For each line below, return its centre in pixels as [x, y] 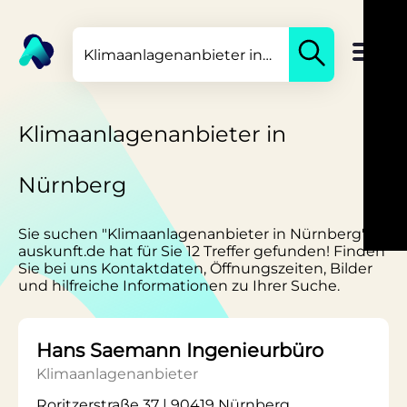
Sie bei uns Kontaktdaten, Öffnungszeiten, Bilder [195, 268]
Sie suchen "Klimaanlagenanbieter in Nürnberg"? [197, 234]
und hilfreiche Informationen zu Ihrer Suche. [179, 286]
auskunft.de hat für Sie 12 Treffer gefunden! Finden [202, 251]
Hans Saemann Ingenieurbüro [180, 350]
